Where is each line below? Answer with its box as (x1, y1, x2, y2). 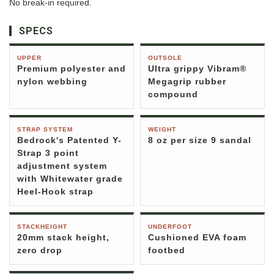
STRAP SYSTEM (17, 126, 73, 133)
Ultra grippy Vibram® (148, 64, 246, 74)
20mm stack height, (17, 232, 109, 243)
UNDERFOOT (148, 223, 192, 231)
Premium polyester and (17, 64, 126, 74)
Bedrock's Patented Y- (17, 135, 122, 146)
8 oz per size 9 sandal (148, 135, 251, 146)
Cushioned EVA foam (148, 232, 246, 243)
